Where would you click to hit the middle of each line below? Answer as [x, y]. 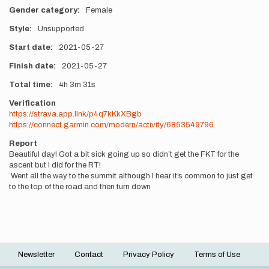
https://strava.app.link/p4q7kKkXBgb [75, 114]
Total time [30, 85]
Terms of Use [217, 255]
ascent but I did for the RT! [55, 165]
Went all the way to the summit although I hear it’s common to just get [131, 176]
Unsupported [61, 29]
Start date [30, 47]
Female [99, 10]
